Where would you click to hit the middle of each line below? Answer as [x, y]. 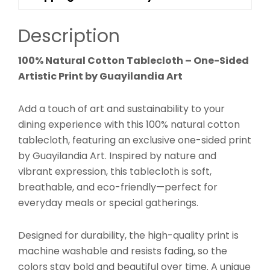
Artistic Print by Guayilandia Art [100, 76]
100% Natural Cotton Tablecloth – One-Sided [133, 60]
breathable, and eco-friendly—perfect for [118, 187]
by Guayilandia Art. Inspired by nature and [117, 155]
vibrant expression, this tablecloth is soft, [115, 171]
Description [69, 36]
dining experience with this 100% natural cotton [129, 124]
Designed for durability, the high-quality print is [128, 235]
